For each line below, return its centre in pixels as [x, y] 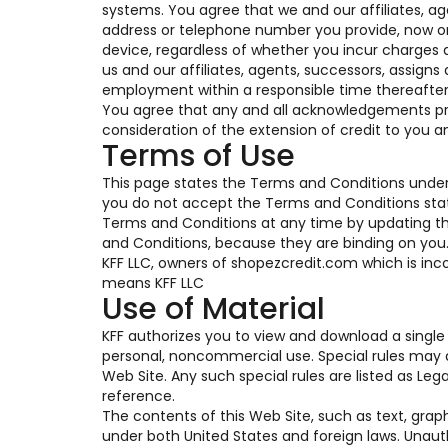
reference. [138, 396]
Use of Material [213, 309]
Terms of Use [198, 156]
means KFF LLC [153, 283]
